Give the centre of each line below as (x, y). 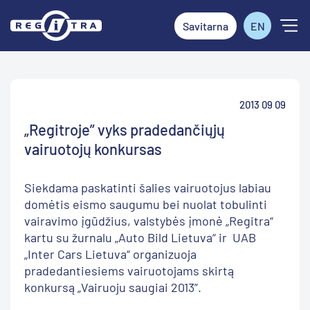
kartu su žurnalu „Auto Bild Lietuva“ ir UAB (140, 237)
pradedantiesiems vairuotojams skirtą (129, 271)
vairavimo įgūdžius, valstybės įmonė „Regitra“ (149, 221)
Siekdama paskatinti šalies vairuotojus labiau (148, 188)
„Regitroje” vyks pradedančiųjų (125, 129)
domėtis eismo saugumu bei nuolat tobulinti (146, 204)
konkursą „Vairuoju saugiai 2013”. (114, 287)
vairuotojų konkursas (93, 149)
